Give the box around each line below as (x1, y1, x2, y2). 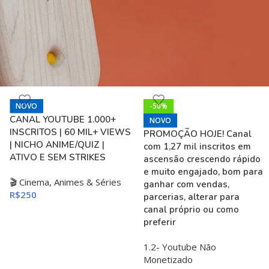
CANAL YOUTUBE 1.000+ (10, 113, 116, 125)
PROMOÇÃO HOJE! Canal (143, 127, 252, 140)
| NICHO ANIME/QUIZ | (10, 138, 105, 151)
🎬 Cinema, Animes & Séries (10, 175, 122, 188)
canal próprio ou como (143, 203, 239, 216)
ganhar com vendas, (143, 178, 229, 190)
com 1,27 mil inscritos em (143, 140, 251, 153)
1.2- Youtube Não (143, 240, 216, 253)
